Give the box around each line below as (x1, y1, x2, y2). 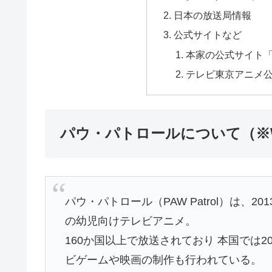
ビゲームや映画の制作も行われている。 (65, 254, 262, 267)
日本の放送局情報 (174, 10, 252, 21)
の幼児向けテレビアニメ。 (65, 215, 197, 228)
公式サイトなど (174, 29, 242, 41)
